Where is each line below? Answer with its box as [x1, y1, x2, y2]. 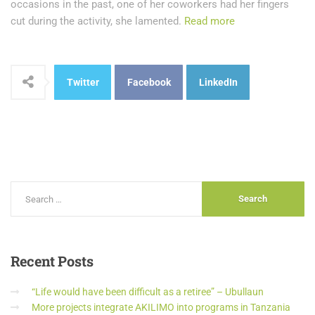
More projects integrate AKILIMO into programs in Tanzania [32, 302, 290, 313]
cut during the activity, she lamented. [11, 15, 184, 27]
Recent [11, 252, 55, 270]
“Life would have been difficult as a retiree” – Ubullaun [32, 286, 264, 297]
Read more [184, 15, 235, 27]
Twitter [66, 77, 99, 88]
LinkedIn [198, 77, 238, 88]
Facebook [127, 77, 171, 88]
